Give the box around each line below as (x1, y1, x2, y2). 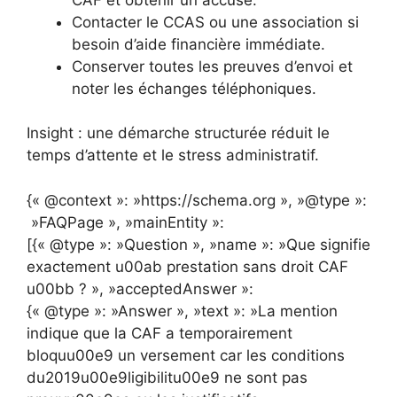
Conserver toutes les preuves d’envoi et (72, 57, 353, 75)
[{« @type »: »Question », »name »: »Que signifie (27, 235, 370, 253)
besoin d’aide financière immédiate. (72, 35, 325, 53)
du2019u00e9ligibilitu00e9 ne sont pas (27, 368, 307, 386)
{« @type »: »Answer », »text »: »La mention (27, 301, 338, 320)
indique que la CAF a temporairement (27, 323, 292, 342)
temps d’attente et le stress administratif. (27, 146, 319, 165)
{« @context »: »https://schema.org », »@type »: (27, 191, 367, 209)
